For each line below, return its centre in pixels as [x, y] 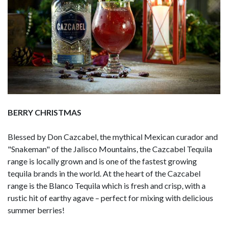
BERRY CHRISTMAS [45, 112]
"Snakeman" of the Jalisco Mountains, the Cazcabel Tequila [110, 149]
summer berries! [36, 210]
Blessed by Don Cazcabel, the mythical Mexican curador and [113, 136]
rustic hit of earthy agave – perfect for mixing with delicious [110, 197]
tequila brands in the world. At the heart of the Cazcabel [104, 173]
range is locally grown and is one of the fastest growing [102, 161]
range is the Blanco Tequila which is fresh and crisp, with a [107, 185]
